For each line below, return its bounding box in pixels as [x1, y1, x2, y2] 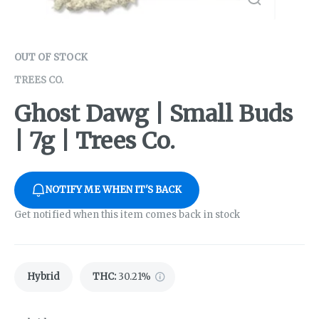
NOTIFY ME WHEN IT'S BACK [46, 184, 182, 197]
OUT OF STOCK [14, 51, 88, 63]
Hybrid [27, 271, 60, 283]
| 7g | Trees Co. [14, 127, 175, 156]
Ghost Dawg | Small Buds [14, 100, 293, 129]
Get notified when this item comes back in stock [14, 209, 241, 221]
